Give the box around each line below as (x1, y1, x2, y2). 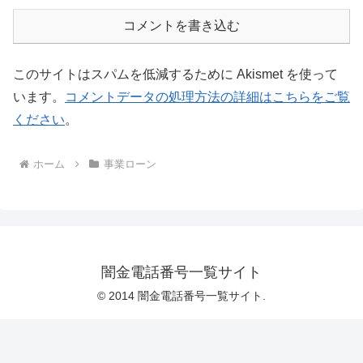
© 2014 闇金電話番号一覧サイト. (97, 289, 266, 303)
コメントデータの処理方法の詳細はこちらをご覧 (65, 90, 350, 105)
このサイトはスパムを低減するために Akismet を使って (13, 67, 338, 82)
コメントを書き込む (123, 19, 240, 33)
